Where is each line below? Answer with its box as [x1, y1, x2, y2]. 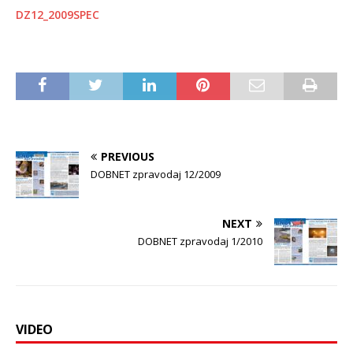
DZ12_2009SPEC [16, 6, 99, 22]
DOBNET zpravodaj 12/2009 [91, 166, 221, 181]
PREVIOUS [101, 148, 154, 164]
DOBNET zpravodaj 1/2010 [138, 233, 262, 248]
